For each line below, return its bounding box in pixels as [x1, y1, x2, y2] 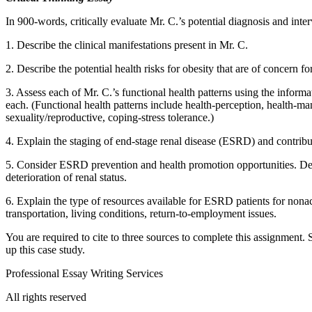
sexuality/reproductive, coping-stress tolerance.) [6, 111, 214, 123]
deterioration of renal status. [6, 171, 127, 183]
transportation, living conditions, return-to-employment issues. [6, 207, 276, 219]
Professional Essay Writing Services [6, 267, 163, 279]
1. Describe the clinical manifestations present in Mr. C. [6, 38, 248, 51]
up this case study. [6, 243, 85, 256]
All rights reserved [6, 290, 86, 303]
